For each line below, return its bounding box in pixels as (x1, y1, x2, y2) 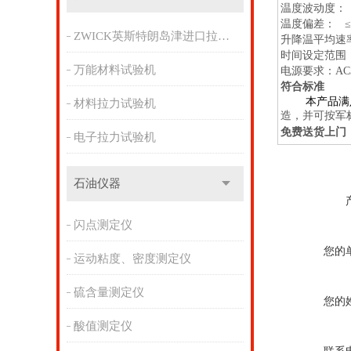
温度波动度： (280, 2, 346, 14)
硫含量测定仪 (73, 286, 144, 299)
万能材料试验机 (73, 63, 156, 76)
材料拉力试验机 (73, 97, 156, 110)
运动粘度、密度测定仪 (73, 252, 191, 265)
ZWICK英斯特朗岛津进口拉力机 (217, 30, 230, 42)
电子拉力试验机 (73, 131, 156, 143)
